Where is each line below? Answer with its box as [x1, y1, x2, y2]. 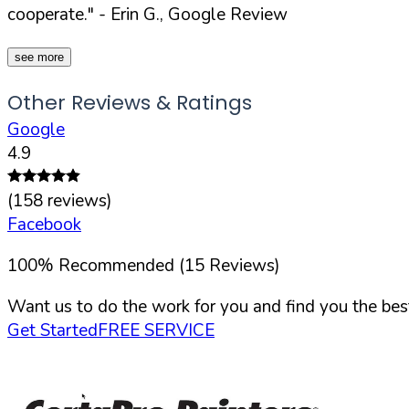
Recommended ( [58, 253, 184, 278]
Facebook [7, 212, 81, 236]
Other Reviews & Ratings [7, 88, 252, 117]
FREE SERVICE [98, 318, 215, 342]
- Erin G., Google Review [94, 2, 288, 26]
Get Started [7, 318, 98, 342]
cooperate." [7, 2, 94, 26]
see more [15, 49, 64, 64]
